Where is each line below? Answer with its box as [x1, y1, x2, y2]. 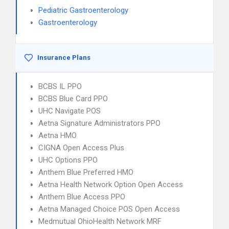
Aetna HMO [38, 131, 77, 140]
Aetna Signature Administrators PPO [38, 119, 161, 128]
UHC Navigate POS [38, 106, 101, 116]
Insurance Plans [37, 54, 90, 61]
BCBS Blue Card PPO [38, 94, 108, 103]
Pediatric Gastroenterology [38, 6, 128, 15]
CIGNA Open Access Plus [38, 143, 124, 152]
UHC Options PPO [38, 155, 98, 165]
